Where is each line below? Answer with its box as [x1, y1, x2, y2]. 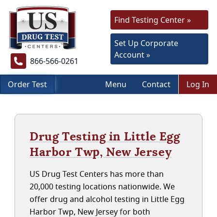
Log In [186, 79, 209, 90]
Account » [114, 49, 150, 60]
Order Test [8, 79, 47, 90]
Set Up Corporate [114, 38, 178, 48]
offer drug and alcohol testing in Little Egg [30, 194, 185, 204]
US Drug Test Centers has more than [30, 169, 164, 179]
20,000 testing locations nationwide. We [30, 181, 175, 192]
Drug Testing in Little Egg [30, 129, 180, 144]
